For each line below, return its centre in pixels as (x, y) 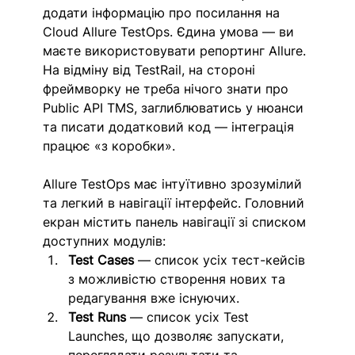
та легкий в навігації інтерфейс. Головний (176, 203)
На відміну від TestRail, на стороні (151, 70)
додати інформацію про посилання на (164, 13)
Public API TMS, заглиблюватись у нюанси (176, 108)
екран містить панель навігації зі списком (177, 222)
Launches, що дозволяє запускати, (178, 336)
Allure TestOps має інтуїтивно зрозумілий (175, 184)
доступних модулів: (107, 241)
